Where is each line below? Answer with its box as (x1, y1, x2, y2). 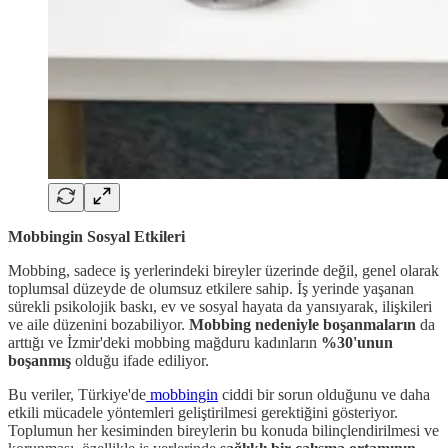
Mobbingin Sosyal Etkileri (8, 228, 185, 246)
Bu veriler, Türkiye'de (8, 386, 146, 404)
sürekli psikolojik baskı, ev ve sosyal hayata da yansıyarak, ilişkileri (8, 298, 432, 316)
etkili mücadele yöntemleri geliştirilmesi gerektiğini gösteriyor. (8, 404, 398, 422)
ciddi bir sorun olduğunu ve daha (218, 386, 430, 404)
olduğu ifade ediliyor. (75, 352, 209, 370)
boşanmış (8, 352, 75, 370)
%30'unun (321, 334, 393, 352)
